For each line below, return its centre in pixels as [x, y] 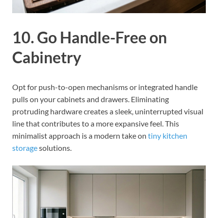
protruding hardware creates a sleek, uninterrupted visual [108, 111]
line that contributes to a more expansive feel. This [96, 124]
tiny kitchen [168, 136]
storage [25, 148]
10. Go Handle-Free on [90, 37]
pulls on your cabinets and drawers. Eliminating [91, 99]
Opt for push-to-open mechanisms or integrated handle [105, 87]
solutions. [54, 148]
